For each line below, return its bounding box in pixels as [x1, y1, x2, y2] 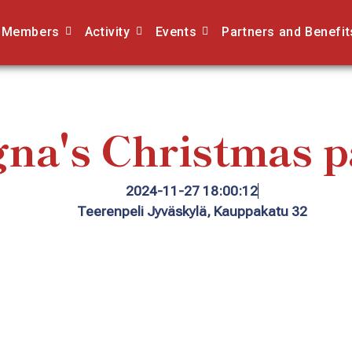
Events [155, 24, 197, 39]
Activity [84, 24, 130, 39]
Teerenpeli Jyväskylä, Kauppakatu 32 [76, 203, 307, 219]
